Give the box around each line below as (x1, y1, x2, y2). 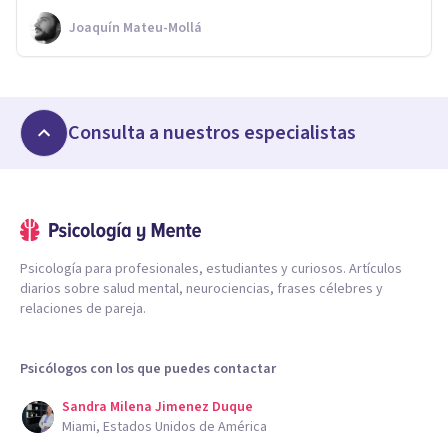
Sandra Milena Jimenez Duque (62, 396, 253, 417)
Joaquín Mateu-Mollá (69, 17, 202, 38)
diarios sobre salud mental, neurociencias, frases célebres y (20, 278, 383, 299)
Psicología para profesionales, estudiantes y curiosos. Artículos (20, 258, 402, 279)
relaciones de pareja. (20, 298, 146, 319)
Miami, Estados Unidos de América (62, 416, 267, 437)
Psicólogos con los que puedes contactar (20, 358, 276, 379)
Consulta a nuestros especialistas (68, 118, 356, 147)
